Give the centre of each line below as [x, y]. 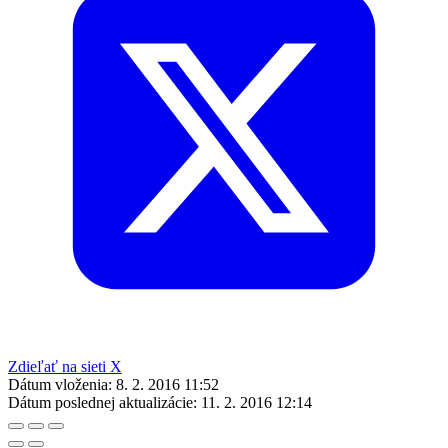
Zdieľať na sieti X [65, 366]
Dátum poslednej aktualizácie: [102, 402]
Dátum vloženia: [60, 384]
